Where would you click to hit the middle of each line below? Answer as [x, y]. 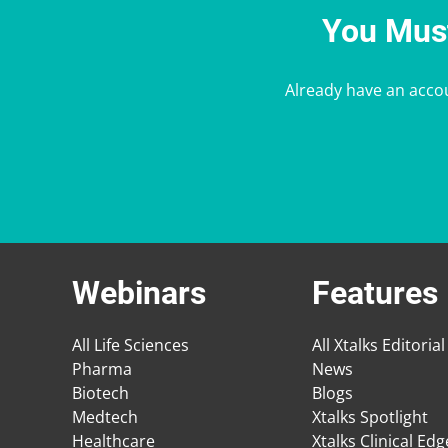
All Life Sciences [130, 344]
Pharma [102, 368]
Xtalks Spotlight [370, 416]
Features [375, 292]
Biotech [100, 392]
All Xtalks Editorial [378, 344]
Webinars [139, 292]
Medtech [105, 416]
